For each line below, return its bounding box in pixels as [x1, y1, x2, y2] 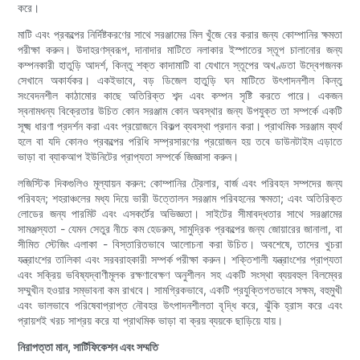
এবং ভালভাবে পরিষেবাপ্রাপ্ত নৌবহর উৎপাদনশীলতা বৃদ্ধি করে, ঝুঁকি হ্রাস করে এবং [18, 298, 342, 313]
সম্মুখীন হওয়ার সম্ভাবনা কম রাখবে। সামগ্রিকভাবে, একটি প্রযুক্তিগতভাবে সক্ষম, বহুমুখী [18, 283, 342, 297]
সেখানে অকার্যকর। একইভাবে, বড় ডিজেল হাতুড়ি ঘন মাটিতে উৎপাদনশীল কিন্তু [18, 73, 342, 88]
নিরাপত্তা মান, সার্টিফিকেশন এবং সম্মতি [18, 340, 159, 354]
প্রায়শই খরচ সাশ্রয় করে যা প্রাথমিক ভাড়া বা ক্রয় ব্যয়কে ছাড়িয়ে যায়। [18, 313, 284, 328]
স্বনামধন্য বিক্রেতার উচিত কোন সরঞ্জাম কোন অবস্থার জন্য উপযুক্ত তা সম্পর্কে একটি [18, 104, 342, 118]
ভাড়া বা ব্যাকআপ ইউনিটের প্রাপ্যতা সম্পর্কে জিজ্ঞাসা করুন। [18, 149, 239, 164]
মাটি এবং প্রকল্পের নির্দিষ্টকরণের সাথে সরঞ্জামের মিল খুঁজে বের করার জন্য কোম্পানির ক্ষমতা [18, 27, 342, 42]
